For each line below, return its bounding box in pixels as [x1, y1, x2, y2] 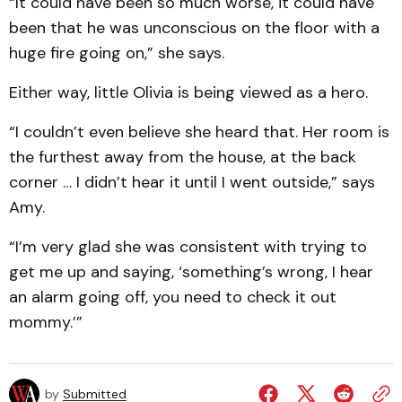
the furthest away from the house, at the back [9, 146, 356, 168]
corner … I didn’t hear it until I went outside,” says [9, 171, 375, 193]
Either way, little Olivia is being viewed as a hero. [9, 82, 368, 103]
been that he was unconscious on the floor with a [9, 17, 380, 39]
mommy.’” [9, 311, 83, 333]
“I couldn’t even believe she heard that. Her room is [9, 121, 389, 143]
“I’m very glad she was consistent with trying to [9, 236, 367, 258]
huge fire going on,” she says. [9, 42, 224, 64]
